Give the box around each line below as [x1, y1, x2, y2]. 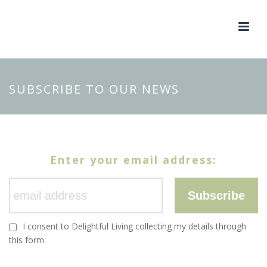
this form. [9, 234, 46, 246]
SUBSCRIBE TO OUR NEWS [9, 81, 179, 97]
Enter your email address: [50, 153, 217, 167]
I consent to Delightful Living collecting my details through [23, 221, 246, 232]
